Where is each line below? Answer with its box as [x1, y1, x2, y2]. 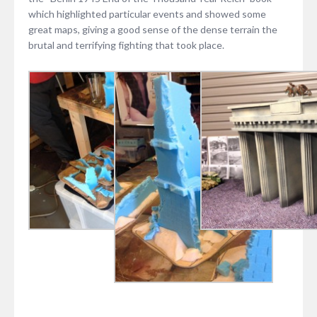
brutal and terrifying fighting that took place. [28, 39, 224, 52]
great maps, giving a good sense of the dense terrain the [28, 23, 277, 36]
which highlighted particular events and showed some [28, 8, 266, 21]
